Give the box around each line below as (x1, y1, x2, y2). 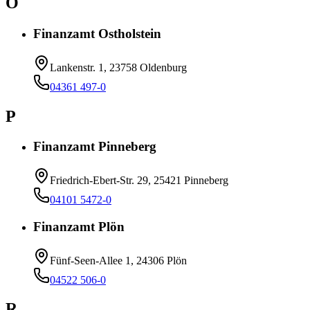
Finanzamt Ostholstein (33, 26, 161, 41)
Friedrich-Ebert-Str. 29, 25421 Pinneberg (50, 174, 228, 187)
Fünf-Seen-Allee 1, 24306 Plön (50, 254, 187, 266)
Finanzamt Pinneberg (33, 139, 156, 154)
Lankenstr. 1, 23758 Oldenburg (50, 61, 187, 73)
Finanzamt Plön (33, 219, 125, 234)
